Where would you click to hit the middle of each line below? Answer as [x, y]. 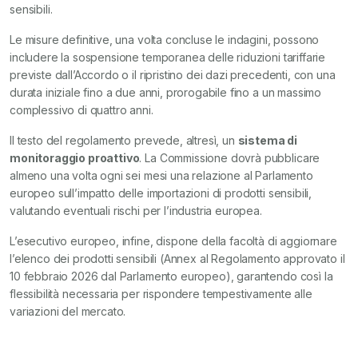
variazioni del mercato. [68, 311]
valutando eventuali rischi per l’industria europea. [136, 211]
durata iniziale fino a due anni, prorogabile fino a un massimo [166, 92]
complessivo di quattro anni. [82, 110]
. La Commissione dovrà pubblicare [230, 158]
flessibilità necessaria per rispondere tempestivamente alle [161, 294]
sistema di [268, 140]
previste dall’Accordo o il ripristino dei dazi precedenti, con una [173, 75]
